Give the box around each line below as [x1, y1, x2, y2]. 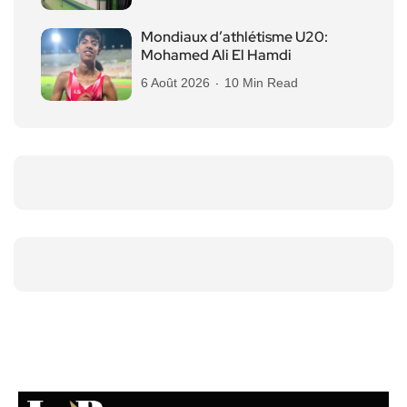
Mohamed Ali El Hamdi [141, 45, 292, 65]
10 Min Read [224, 74, 298, 90]
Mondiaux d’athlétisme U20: [141, 26, 328, 46]
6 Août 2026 [141, 74, 210, 90]
